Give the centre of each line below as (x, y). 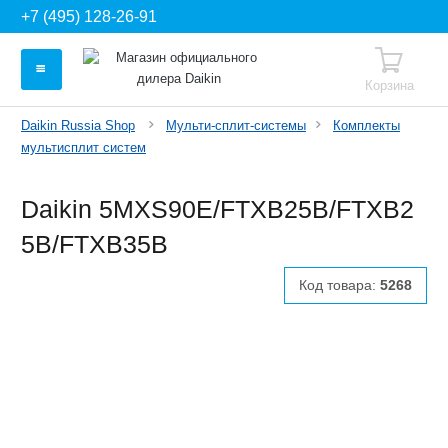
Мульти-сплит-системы (236, 125)
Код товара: (339, 284)
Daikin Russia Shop (78, 125)
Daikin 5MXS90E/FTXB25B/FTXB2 (217, 208)
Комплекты (366, 125)
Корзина (390, 85)
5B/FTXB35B (94, 243)
